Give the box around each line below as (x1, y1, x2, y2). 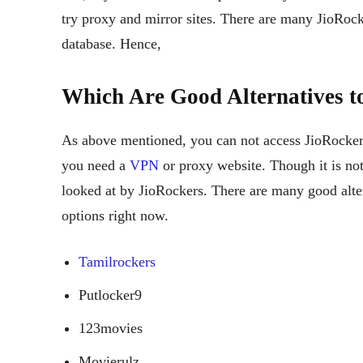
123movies (79, 319, 143, 336)
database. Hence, (62, 35, 161, 52)
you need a (62, 156, 130, 173)
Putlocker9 (79, 286, 142, 303)
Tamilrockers (79, 253, 156, 270)
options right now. (62, 207, 169, 224)
